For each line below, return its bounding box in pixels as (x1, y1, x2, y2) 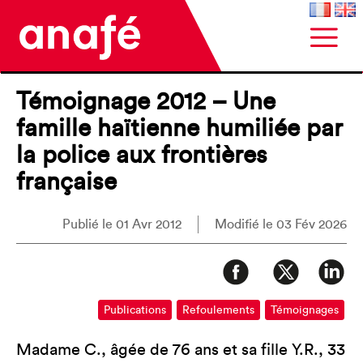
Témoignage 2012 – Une (16, 90, 275, 114)
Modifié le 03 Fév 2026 (215, 218, 347, 231)
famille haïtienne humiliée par (16, 117, 343, 141)
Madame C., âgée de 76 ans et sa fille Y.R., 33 (16, 342, 345, 358)
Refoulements (182, 305, 254, 316)
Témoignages (271, 305, 339, 316)
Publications (104, 305, 166, 316)
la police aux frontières (16, 143, 267, 168)
